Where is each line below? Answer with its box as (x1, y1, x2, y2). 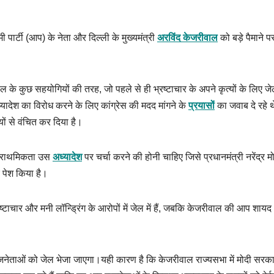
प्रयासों (188, 100, 215, 111)
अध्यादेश (53, 152, 82, 163)
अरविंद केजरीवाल (157, 32, 218, 43)
